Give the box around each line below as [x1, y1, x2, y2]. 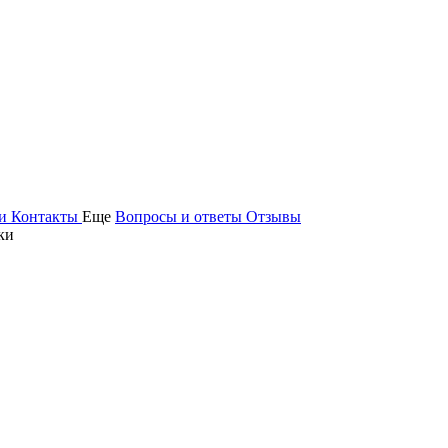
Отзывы [246, 208, 301, 225]
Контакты [11, 208, 82, 225]
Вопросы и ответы [115, 208, 246, 225]
